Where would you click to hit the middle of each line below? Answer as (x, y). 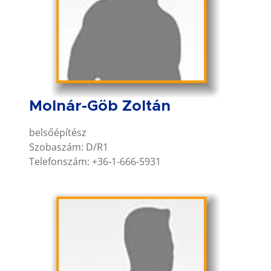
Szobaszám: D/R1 (69, 147)
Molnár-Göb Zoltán (100, 106)
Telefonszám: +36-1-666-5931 (95, 161)
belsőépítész (58, 132)
